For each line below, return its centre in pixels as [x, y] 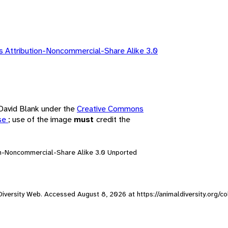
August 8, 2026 [102, 194]
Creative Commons [110, 108]
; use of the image [41, 119]
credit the [113, 119]
